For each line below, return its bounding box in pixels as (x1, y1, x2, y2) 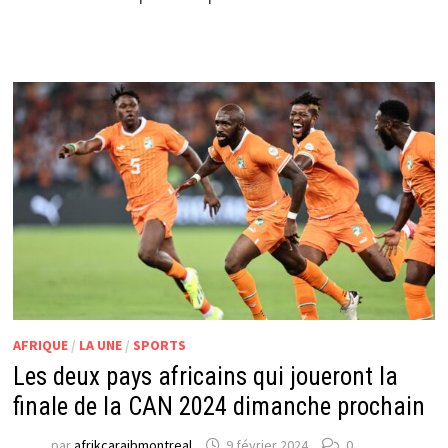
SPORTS (132, 335, 186, 354)
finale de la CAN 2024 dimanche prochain (12, 391, 425, 421)
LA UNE (78, 335, 122, 354)
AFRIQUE (12, 335, 68, 354)
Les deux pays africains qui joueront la (12, 361, 398, 391)
